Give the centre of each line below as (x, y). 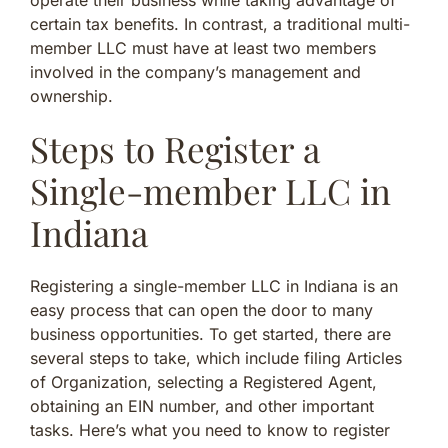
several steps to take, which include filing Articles (216, 357)
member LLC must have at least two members (203, 47)
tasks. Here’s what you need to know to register (210, 429)
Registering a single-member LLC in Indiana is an (214, 285)
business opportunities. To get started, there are (210, 333)
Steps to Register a (175, 148)
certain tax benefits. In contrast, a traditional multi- (220, 23)
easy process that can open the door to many (201, 309)
